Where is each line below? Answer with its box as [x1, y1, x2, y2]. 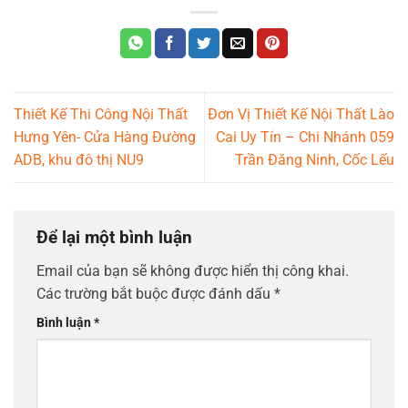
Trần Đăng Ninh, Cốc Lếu [235, 151, 394, 169]
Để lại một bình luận [36, 226, 197, 248]
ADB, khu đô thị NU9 [14, 151, 144, 169]
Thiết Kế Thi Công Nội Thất [14, 106, 188, 124]
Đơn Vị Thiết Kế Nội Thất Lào [208, 106, 394, 124]
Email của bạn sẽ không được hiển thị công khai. [36, 262, 349, 280]
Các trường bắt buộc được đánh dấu [36, 285, 274, 303]
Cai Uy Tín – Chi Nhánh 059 [216, 128, 394, 147]
